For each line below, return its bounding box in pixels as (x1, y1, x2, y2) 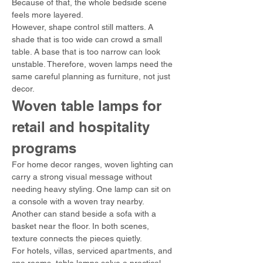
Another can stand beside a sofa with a (12, 209, 159, 218)
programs (12, 140, 76, 156)
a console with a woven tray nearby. (12, 197, 146, 206)
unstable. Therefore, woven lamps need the (12, 59, 175, 69)
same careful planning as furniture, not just (12, 72, 173, 81)
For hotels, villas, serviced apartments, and (12, 246, 174, 255)
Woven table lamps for (12, 97, 166, 114)
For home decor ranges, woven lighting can (12, 160, 176, 169)
